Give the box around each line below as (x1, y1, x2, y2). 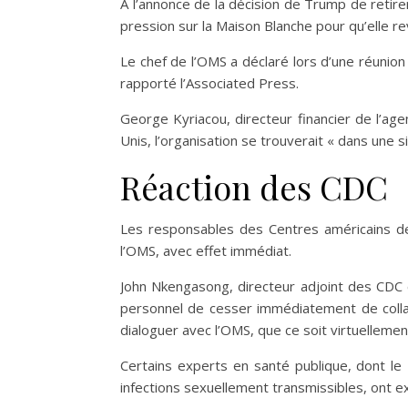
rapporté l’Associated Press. (120, 74, 299, 92)
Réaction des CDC (120, 165, 388, 209)
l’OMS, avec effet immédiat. (120, 241, 291, 260)
